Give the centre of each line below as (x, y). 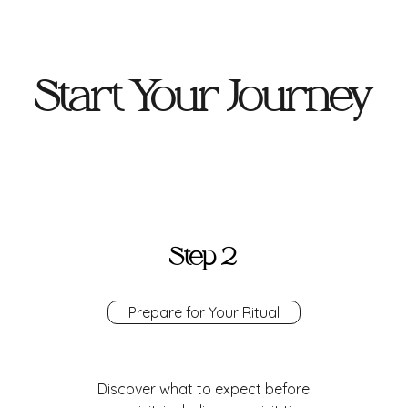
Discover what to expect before (203, 389)
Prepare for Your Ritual (204, 312)
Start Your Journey (204, 97)
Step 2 (203, 257)
